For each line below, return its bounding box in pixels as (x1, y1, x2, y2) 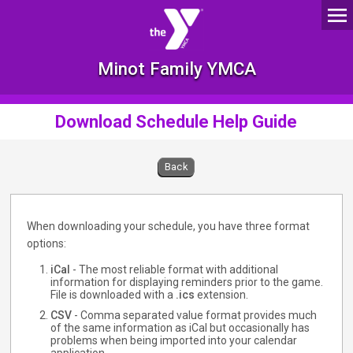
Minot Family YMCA (97, 58, 256, 79)
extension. (195, 288, 249, 301)
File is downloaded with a (50, 288, 176, 301)
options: (27, 237, 67, 250)
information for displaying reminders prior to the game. (50, 276, 324, 288)
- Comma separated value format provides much (72, 309, 318, 321)
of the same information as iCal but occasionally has (50, 321, 310, 334)
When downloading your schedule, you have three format (27, 220, 310, 232)
